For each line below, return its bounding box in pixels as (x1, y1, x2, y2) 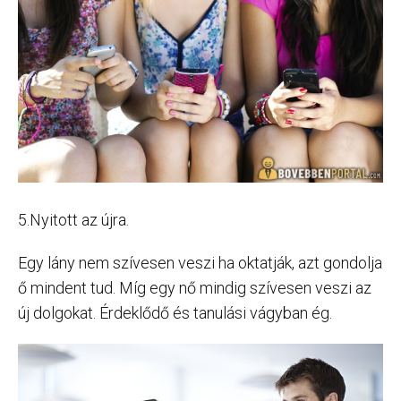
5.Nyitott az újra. (18, 209, 129, 229)
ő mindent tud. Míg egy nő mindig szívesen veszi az (18, 277, 371, 297)
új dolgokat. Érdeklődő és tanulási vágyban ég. (18, 303, 332, 322)
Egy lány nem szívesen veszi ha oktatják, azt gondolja (18, 252, 382, 272)
